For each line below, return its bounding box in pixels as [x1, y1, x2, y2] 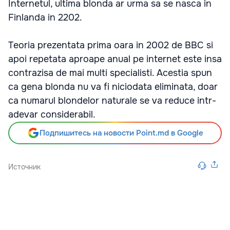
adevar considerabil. [8, 109, 95, 120]
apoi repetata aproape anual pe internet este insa [8, 53, 222, 65]
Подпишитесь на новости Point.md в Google [39, 128, 203, 138]
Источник [8, 162, 41, 171]
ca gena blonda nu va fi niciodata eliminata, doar [8, 81, 218, 92]
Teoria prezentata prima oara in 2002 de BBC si [8, 40, 213, 51]
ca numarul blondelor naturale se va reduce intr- [8, 95, 216, 106]
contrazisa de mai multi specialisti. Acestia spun [8, 67, 212, 79]
